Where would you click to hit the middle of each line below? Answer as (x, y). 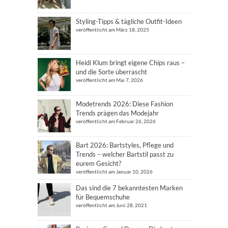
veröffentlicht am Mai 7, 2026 (109, 80)
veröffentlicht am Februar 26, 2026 (116, 121)
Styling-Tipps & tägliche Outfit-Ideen (129, 21)
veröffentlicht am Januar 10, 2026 (114, 171)
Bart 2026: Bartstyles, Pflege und (125, 145)
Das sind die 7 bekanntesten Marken (129, 188)
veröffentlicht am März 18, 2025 (112, 29)
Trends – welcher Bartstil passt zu (125, 154)
